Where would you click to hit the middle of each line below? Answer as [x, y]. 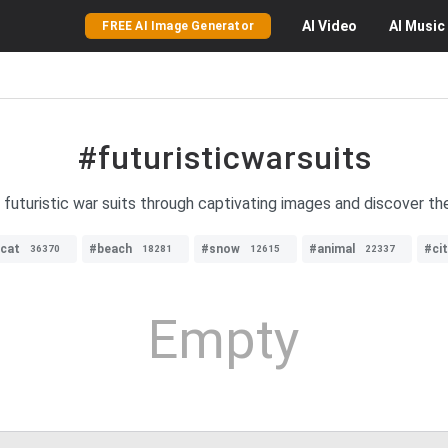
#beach [110, 249]
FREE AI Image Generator [178, 26]
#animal [332, 249]
